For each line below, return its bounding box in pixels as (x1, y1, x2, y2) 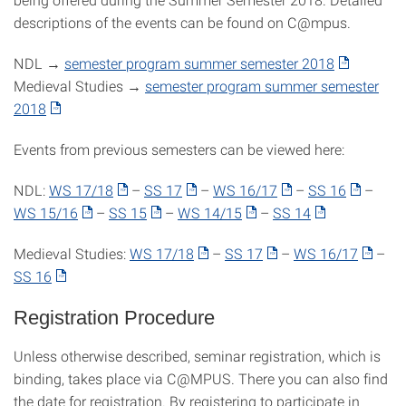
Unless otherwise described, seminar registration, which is (14, 346, 381, 365)
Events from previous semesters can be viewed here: (14, 140, 344, 159)
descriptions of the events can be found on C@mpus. (14, 13, 351, 32)
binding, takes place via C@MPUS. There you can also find (14, 369, 388, 388)
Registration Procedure (14, 306, 215, 329)
